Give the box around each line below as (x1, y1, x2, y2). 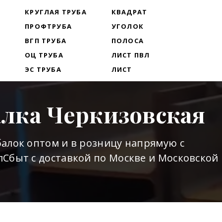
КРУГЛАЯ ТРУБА (25, 7, 87, 16)
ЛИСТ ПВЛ (111, 51, 150, 59)
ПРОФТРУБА (25, 22, 72, 31)
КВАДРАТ (111, 7, 148, 16)
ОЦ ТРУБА (25, 51, 63, 59)
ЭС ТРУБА (25, 65, 61, 74)
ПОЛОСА (111, 36, 144, 45)
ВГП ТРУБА (25, 36, 66, 45)
